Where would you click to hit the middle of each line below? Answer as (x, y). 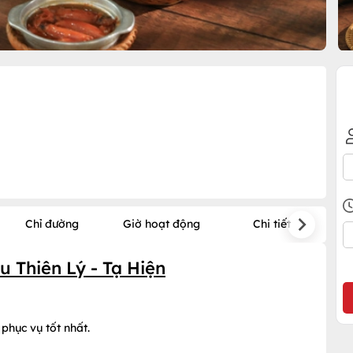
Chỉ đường (52, 224)
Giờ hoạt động (162, 224)
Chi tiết (271, 224)
